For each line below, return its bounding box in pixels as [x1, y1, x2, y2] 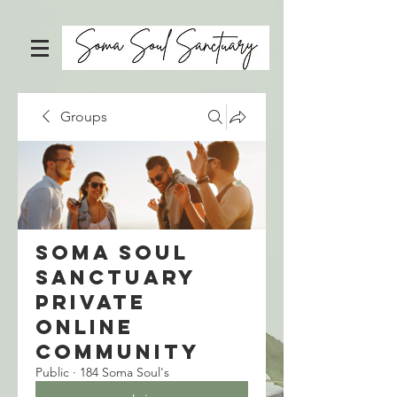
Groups [60, 108, 107, 125]
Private [35, 290, 146, 315]
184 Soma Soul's [80, 364, 169, 380]
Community [35, 339, 200, 364]
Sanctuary [35, 265, 197, 290]
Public [35, 364, 69, 380]
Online [35, 315, 134, 339]
